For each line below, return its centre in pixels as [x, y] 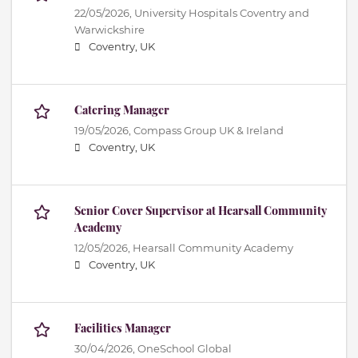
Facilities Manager [123, 328]
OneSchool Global [185, 349]
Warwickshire [109, 30]
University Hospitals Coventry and [222, 14]
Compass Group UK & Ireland [209, 131]
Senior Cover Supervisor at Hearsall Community [201, 211]
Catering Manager [122, 110]
